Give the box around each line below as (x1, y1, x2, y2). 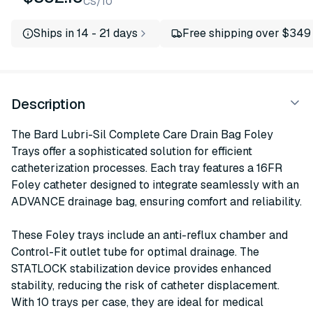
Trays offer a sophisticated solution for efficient (11, 144, 252, 159)
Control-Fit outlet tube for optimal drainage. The (11, 245, 259, 259)
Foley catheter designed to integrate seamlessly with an (11, 177, 299, 192)
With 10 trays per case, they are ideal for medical (11, 295, 263, 310)
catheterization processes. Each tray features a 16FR (11, 161, 282, 175)
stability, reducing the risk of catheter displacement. (11, 278, 279, 293)
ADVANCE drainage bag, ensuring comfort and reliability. (11, 194, 302, 209)
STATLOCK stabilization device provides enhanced (11, 261, 271, 276)
